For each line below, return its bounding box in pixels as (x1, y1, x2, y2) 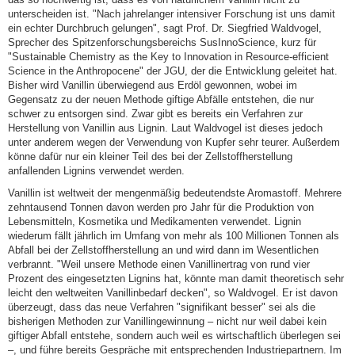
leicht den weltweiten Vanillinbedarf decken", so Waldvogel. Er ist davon (8, 287, 338, 299)
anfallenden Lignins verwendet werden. (8, 165, 185, 177)
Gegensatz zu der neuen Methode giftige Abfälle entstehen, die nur (8, 94, 314, 105)
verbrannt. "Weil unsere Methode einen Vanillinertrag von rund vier (8, 258, 310, 270)
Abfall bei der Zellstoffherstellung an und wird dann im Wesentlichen (8, 244, 319, 256)
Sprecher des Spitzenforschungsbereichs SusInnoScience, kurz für (8, 36, 316, 48)
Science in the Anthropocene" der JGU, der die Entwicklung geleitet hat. (8, 65, 338, 77)
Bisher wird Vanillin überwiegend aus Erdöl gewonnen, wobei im (8, 79, 297, 91)
